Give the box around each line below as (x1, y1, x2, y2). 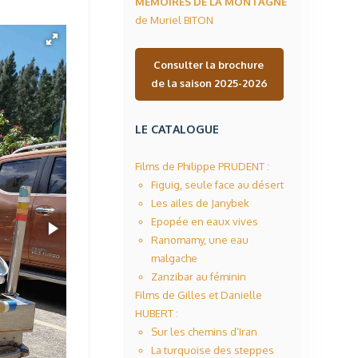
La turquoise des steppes (151, 344, 274, 356)
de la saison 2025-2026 (151, 77, 268, 89)
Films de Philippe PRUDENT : (135, 160, 269, 173)
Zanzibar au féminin (151, 270, 246, 283)
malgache (151, 252, 197, 265)
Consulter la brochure (153, 58, 266, 71)
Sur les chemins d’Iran (151, 325, 257, 338)
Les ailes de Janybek (151, 197, 249, 209)
